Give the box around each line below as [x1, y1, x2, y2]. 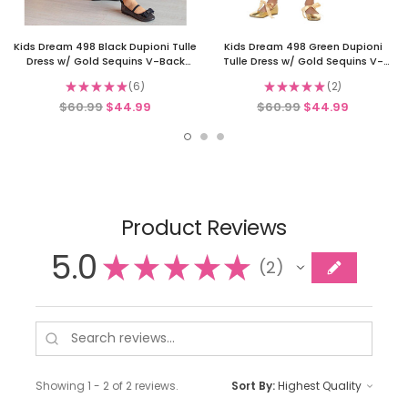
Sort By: [231, 378, 275, 394]
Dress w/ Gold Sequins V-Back [25, 54, 185, 69]
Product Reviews [120, 213, 288, 243]
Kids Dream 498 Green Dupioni [223, 39, 382, 55]
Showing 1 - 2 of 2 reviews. [36, 378, 178, 394]
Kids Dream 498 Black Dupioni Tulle [14, 39, 197, 55]
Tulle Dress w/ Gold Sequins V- [222, 54, 383, 69]
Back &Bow [273, 68, 332, 84]
